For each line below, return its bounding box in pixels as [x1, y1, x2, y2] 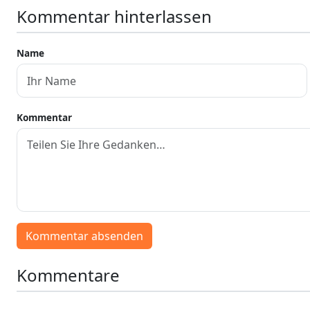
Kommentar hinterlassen [17, 4, 212, 28]
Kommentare [17, 263, 120, 286]
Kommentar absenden [26, 228, 143, 244]
